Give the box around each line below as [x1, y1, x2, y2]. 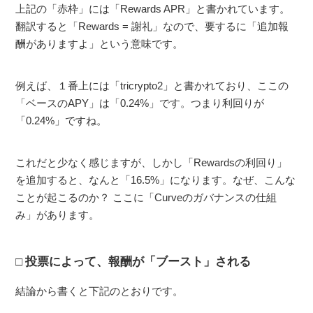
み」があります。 [15, 208, 100, 221]
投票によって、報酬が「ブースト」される [25, 254, 252, 268]
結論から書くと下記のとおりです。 [15, 284, 184, 297]
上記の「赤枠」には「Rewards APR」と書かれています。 [15, 2, 291, 15]
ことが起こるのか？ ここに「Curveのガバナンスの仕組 [15, 191, 277, 203]
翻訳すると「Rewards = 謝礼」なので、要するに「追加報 [15, 20, 289, 32]
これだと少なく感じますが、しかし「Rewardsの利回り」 [15, 156, 288, 168]
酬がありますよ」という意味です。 [15, 37, 184, 50]
